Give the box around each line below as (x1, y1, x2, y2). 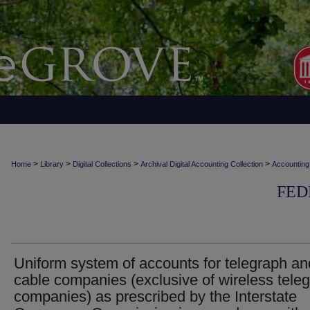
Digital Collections (73, 160, 131, 168)
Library (40, 160, 64, 168)
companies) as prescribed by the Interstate (14, 288, 297, 305)
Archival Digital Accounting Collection (140, 160, 263, 168)
